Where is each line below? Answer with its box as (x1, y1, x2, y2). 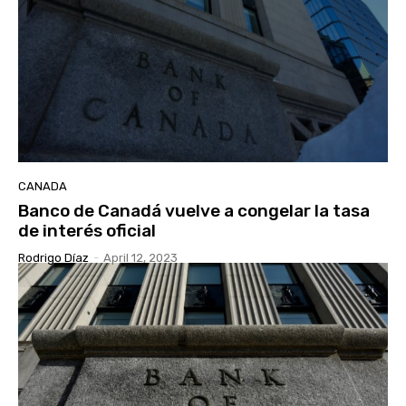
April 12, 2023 (103, 251, 178, 266)
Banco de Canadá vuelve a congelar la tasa (18, 200, 370, 222)
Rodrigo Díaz (18, 251, 89, 266)
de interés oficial (18, 220, 156, 242)
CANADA (18, 179, 67, 194)
